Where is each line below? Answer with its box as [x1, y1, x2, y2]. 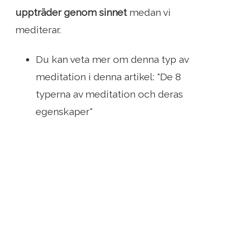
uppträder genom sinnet [15, 7, 127, 18]
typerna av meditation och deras [36, 88, 183, 100]
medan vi [127, 7, 171, 18]
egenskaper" [36, 106, 93, 118]
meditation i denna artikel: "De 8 [36, 71, 181, 83]
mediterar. [15, 24, 61, 36]
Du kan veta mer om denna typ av [36, 54, 189, 65]
